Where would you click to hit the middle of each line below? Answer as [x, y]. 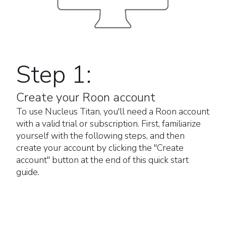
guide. [28, 172]
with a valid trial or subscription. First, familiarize [108, 123]
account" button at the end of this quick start [102, 160]
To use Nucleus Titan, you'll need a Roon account [113, 111]
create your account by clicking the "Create [100, 148]
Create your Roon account [86, 97]
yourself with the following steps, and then [100, 135]
